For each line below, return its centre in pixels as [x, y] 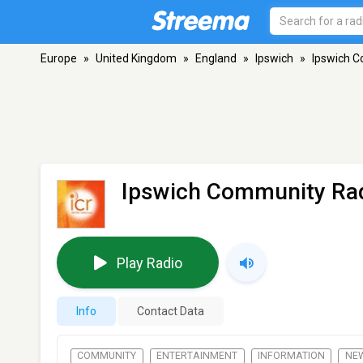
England [216, 58]
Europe [59, 58]
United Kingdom [136, 58]
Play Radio [149, 263]
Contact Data [171, 311]
